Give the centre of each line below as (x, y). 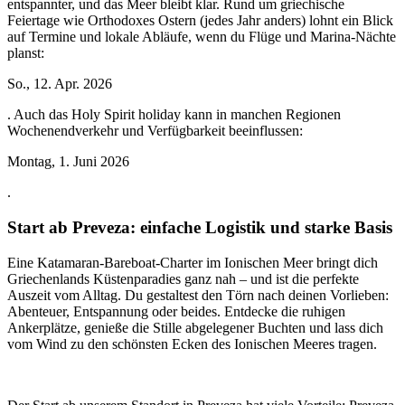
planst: (26, 53)
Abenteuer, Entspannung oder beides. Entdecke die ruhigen (176, 311)
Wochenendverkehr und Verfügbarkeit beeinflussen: (155, 131)
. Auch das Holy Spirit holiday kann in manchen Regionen (174, 115)
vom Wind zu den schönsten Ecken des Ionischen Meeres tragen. (192, 344)
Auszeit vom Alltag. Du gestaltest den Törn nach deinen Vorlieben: (198, 295)
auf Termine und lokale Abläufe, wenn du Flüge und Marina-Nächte (202, 37)
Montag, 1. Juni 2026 (68, 162)
